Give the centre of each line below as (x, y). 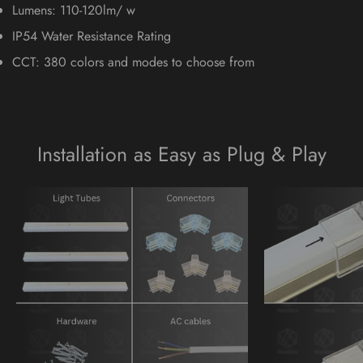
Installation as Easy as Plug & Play (181, 154)
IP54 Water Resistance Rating (92, 36)
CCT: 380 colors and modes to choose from (133, 62)
